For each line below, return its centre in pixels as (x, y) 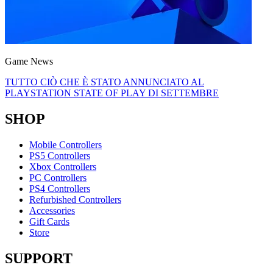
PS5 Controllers (60, 156)
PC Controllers (58, 178)
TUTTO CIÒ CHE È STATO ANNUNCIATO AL (105, 82)
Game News (29, 62)
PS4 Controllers (60, 189)
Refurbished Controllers (75, 200)
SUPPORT (39, 259)
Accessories (52, 211)
